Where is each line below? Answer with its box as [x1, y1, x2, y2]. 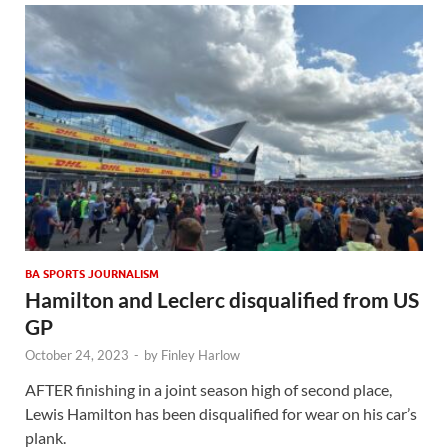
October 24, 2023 [25, 346, 129, 363]
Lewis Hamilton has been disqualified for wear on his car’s [25, 403, 417, 423]
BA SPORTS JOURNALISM [25, 266, 159, 281]
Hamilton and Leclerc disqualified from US [25, 286, 419, 312]
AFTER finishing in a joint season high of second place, [25, 379, 392, 399]
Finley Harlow [161, 346, 240, 363]
